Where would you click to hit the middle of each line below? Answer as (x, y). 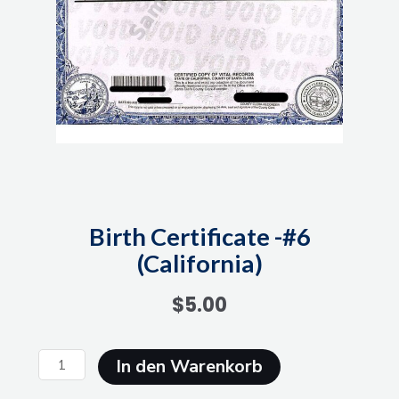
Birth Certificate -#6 (199, 236)
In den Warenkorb (190, 366)
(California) (199, 263)
